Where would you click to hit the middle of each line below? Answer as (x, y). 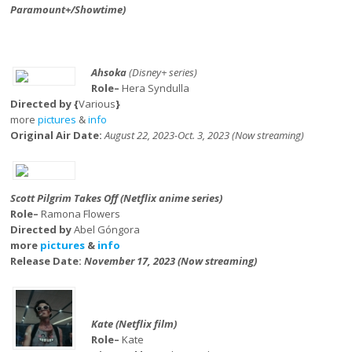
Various (97, 104)
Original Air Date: (58, 135)
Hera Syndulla (154, 88)
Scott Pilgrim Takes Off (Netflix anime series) (117, 198)
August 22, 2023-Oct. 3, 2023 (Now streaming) (205, 135)
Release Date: (48, 261)
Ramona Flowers (81, 214)
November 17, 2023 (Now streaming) (171, 261)
